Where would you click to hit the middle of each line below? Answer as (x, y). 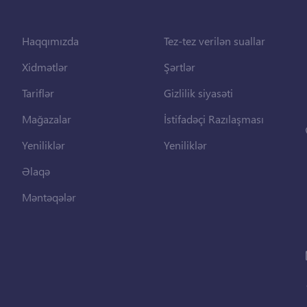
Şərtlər (179, 67)
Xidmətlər (45, 67)
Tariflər (38, 93)
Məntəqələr (49, 197)
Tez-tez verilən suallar (214, 41)
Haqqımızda (51, 41)
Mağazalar (47, 119)
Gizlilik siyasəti (198, 93)
